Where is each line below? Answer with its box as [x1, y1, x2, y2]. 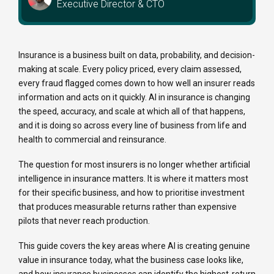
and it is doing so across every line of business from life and [18, 120, 246, 131]
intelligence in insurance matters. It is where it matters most [18, 174, 248, 184]
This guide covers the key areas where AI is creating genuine [18, 241, 250, 251]
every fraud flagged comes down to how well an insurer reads [18, 78, 255, 89]
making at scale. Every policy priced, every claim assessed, [18, 64, 242, 75]
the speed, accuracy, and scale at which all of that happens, [18, 106, 245, 117]
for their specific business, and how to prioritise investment [18, 188, 245, 198]
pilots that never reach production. [18, 216, 150, 226]
